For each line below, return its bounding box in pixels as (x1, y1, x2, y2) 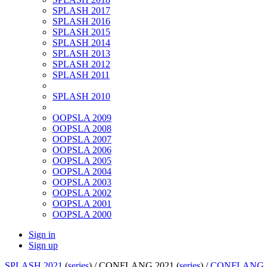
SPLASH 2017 (52, 5, 110, 16)
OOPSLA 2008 (52, 123, 111, 134)
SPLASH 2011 (52, 70, 110, 80)
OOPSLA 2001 (52, 198, 111, 209)
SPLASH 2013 (52, 48, 110, 59)
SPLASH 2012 (52, 59, 110, 70)
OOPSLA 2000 (52, 209, 111, 220)
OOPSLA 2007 (52, 134, 111, 145)
